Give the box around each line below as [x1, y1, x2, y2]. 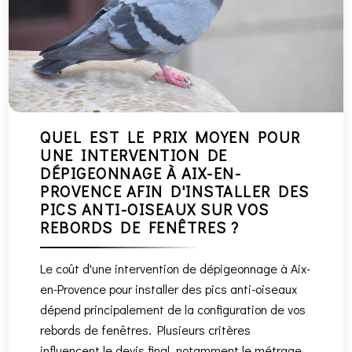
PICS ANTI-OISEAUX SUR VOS [40, 199, 269, 220]
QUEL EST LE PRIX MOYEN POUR [40, 126, 301, 148]
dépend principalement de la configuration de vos [40, 301, 306, 318]
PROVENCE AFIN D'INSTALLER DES [40, 181, 310, 202]
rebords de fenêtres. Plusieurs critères [40, 321, 251, 339]
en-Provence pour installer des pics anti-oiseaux [40, 280, 298, 298]
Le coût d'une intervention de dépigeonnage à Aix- [40, 260, 311, 277]
